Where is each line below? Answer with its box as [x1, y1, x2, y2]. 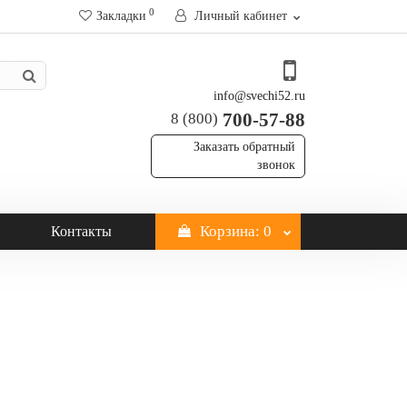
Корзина [199, 223, 255, 240]
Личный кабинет [194, 9, 287, 23]
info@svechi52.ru [213, 89, 305, 103]
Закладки [96, 9, 146, 23]
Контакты [51, 223, 112, 239]
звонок [257, 158, 295, 172]
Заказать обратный [194, 140, 295, 154]
